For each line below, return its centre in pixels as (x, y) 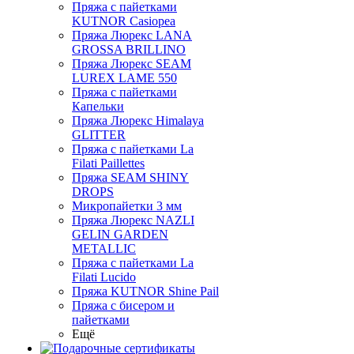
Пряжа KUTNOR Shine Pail (145, 291)
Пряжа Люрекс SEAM (132, 64)
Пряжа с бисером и (123, 305)
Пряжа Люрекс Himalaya (138, 121)
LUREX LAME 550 (124, 78)
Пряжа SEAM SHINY (130, 177)
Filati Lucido (104, 277)
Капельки (98, 106)
